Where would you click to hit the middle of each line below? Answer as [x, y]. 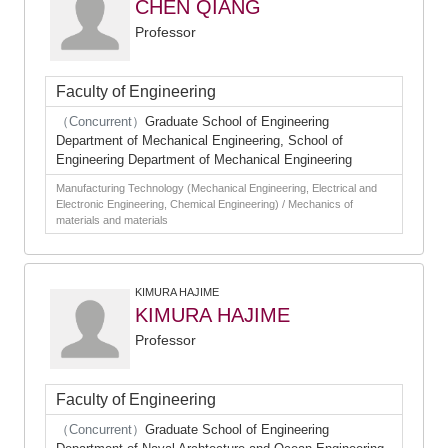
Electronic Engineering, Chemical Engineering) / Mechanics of [204, 204]
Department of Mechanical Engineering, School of [199, 140]
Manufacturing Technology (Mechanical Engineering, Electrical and [216, 188]
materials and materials [112, 220]
